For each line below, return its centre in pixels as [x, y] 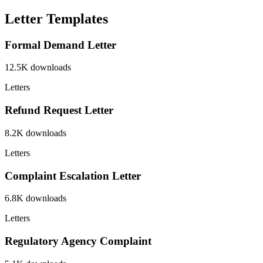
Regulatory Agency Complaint [78, 241]
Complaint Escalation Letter [73, 176]
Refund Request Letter [59, 110]
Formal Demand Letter [60, 45]
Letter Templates [56, 18]
